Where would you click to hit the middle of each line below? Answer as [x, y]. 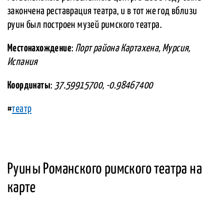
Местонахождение [39, 49]
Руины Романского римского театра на [105, 169]
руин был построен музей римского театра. [85, 25]
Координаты [29, 86]
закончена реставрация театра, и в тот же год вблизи [102, 11]
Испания [22, 62]
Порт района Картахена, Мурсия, [133, 49]
